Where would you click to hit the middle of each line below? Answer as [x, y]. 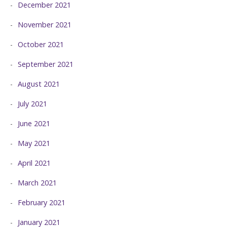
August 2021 [39, 84]
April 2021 [34, 163]
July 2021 [32, 103]
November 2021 [45, 24]
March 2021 [37, 182]
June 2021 [34, 123]
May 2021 [34, 143]
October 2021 [41, 44]
